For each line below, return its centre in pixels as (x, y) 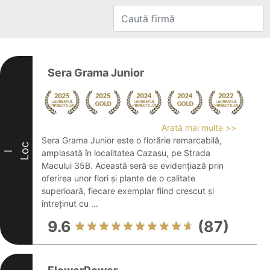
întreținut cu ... (70, 203)
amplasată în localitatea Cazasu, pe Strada (126, 153)
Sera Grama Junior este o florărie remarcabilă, (132, 140)
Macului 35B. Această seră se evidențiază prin (133, 165)
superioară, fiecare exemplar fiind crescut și (128, 191)
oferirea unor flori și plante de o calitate (118, 178)
